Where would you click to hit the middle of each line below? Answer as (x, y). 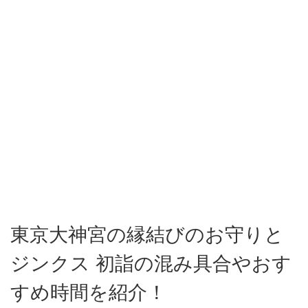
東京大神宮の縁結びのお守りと (147, 234)
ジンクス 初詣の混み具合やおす (151, 263)
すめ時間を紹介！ (88, 292)
